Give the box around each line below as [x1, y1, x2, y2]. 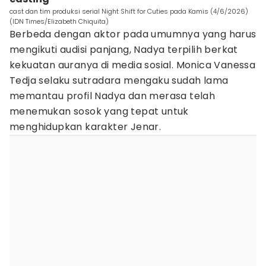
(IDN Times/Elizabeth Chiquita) [9, 17, 109, 26]
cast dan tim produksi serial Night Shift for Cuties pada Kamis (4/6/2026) [9, 7, 248, 16]
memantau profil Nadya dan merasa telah [9, 89, 216, 103]
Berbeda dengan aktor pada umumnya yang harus [9, 27, 256, 41]
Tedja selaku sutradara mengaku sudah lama [9, 74, 229, 87]
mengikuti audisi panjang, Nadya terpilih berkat [9, 43, 238, 56]
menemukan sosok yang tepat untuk [9, 104, 189, 118]
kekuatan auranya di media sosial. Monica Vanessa [9, 58, 256, 72]
